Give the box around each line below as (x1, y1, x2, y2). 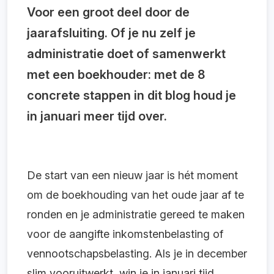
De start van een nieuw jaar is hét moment (27, 168, 238, 182)
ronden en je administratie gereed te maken (27, 207, 245, 221)
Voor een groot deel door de (27, 4, 190, 20)
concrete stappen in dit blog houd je (27, 87, 236, 103)
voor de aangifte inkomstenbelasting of (27, 227, 223, 240)
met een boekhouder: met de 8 (27, 67, 205, 82)
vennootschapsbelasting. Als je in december (27, 246, 247, 260)
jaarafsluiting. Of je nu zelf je (27, 25, 196, 40)
